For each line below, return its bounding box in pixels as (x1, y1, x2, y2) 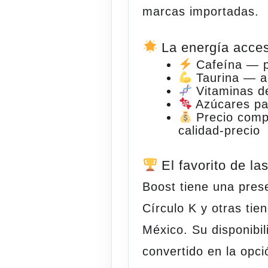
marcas (142, 4, 190, 18)
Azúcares (195, 97, 250, 111)
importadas (190, 4, 255, 18)
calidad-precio (178, 123, 261, 137)
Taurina (196, 71, 239, 84)
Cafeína (196, 57, 242, 71)
